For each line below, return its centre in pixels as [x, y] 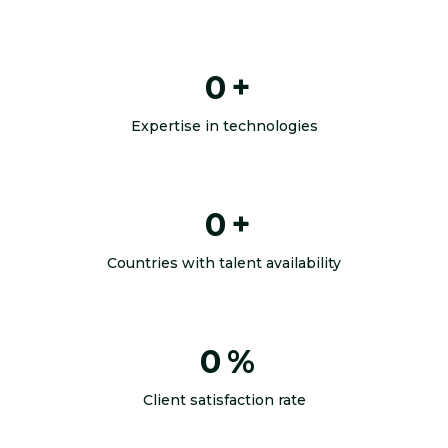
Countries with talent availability [224, 263]
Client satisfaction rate [224, 400]
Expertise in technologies [224, 126]
